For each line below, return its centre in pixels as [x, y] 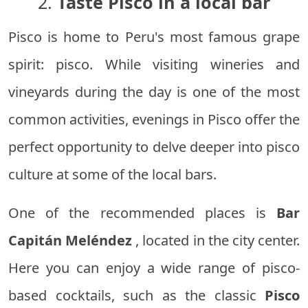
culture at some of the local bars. [112, 175]
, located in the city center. [216, 241]
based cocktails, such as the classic [136, 296]
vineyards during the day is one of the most [154, 92]
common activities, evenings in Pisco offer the [154, 120]
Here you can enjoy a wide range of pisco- [154, 268]
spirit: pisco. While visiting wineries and [154, 65]
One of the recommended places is [142, 213]
